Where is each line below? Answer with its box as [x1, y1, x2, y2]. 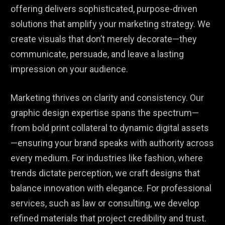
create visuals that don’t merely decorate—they [11, 34, 197, 45]
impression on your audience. [11, 64, 129, 75]
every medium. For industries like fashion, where [11, 153, 203, 164]
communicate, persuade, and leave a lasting [11, 49, 184, 60]
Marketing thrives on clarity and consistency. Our [11, 92, 204, 103]
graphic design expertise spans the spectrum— [11, 107, 199, 119]
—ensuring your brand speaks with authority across [11, 138, 214, 149]
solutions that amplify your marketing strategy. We [11, 19, 211, 30]
